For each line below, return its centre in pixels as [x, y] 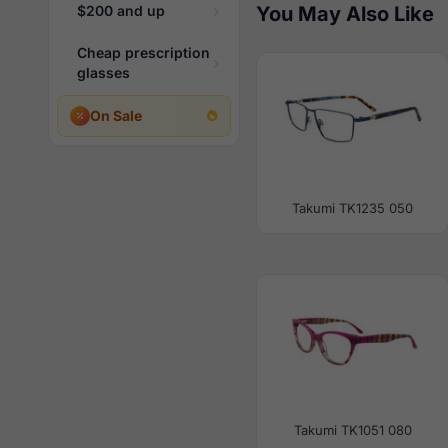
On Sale [116, 115]
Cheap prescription [143, 52]
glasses [103, 72]
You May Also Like [345, 14]
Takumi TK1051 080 [352, 430]
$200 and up [121, 10]
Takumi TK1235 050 [352, 208]
